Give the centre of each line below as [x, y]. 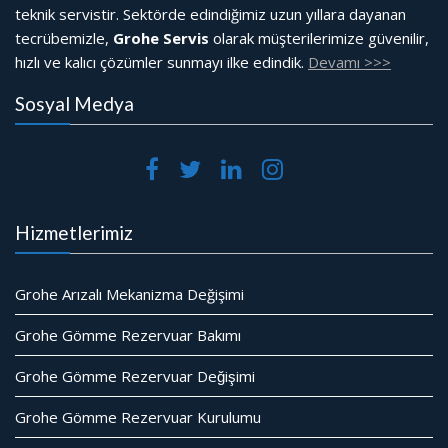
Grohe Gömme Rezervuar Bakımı [128, 335]
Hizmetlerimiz [74, 233]
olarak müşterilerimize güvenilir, [319, 38]
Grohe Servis [161, 38]
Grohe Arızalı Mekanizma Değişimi [129, 294]
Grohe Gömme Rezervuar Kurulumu [138, 417]
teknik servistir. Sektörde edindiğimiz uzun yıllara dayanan [210, 14]
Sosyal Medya [74, 104]
